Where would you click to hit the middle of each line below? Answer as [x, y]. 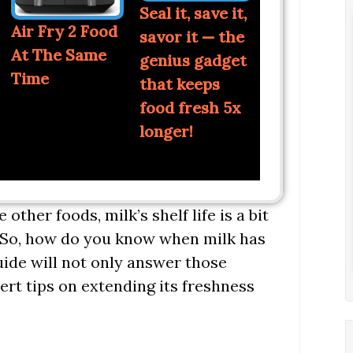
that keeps [179, 84]
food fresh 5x [190, 108]
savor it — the [191, 37]
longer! [166, 132]
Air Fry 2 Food [64, 32]
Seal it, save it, [193, 13]
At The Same [58, 55]
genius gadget [193, 61]
